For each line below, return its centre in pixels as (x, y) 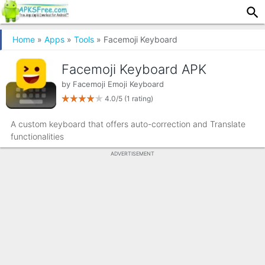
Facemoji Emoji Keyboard (118, 84)
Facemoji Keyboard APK (134, 69)
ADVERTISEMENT (132, 153)
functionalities (37, 136)
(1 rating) (139, 98)
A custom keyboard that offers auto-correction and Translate (128, 124)
